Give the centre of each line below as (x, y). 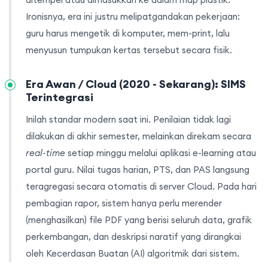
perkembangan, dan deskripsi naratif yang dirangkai (133, 237)
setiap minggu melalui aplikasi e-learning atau (161, 153)
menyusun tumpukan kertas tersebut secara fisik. (129, 50)
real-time (45, 153)
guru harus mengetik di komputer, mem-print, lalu (128, 33)
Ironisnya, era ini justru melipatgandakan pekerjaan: (133, 17)
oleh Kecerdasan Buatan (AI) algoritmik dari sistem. (133, 254)
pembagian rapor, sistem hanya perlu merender (124, 203)
